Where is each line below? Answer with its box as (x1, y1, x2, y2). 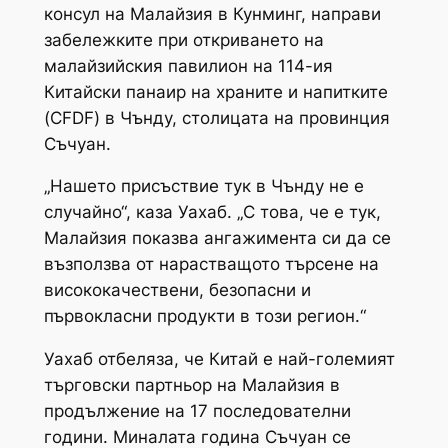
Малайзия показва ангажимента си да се (43, 228, 391, 249)
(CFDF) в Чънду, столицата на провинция (43, 107, 390, 128)
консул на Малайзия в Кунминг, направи (43, 3, 381, 24)
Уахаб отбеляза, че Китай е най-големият (43, 349, 395, 370)
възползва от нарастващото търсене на (43, 254, 379, 275)
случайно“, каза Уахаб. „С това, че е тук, (43, 202, 381, 223)
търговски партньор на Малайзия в (43, 375, 340, 396)
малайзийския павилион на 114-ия (43, 55, 333, 76)
